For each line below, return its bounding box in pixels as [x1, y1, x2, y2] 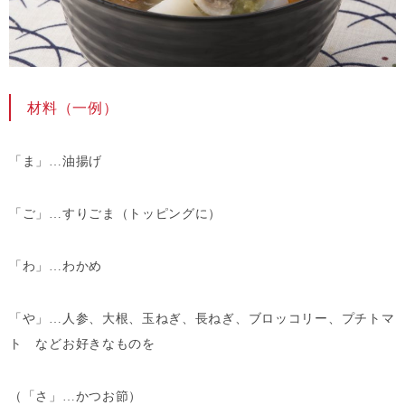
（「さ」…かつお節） [9, 389, 142, 403]
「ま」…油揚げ [9, 154, 102, 168]
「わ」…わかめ [9, 259, 102, 273]
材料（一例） [27, 99, 118, 116]
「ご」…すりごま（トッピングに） [9, 206, 222, 221]
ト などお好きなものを [9, 336, 155, 351]
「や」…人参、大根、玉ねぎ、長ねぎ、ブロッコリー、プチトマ [9, 311, 395, 325]
